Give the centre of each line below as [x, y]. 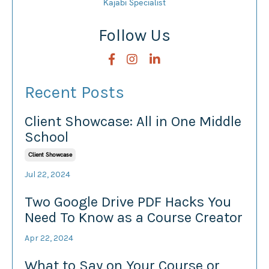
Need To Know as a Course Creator [134, 217]
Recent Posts [74, 92]
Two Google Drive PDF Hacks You [128, 201]
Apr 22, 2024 [49, 238]
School [47, 137]
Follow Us [134, 35]
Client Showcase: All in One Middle [133, 121]
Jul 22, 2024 [47, 174]
